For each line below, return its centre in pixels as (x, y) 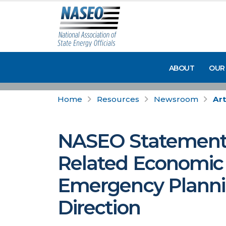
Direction (99, 208)
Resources (118, 99)
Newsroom (176, 99)
